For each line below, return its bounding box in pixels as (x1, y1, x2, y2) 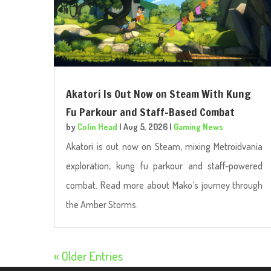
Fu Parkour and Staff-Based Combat (66, 104, 235, 120)
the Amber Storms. (66, 198, 139, 211)
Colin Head (77, 122, 118, 132)
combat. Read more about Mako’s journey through (66, 179, 263, 192)
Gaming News (174, 122, 224, 132)
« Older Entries (54, 248, 123, 264)
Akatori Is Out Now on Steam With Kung (66, 86, 252, 102)
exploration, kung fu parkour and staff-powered (66, 160, 263, 172)
